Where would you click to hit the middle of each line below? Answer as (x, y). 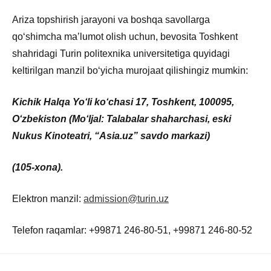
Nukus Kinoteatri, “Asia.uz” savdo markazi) (111, 135)
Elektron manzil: (48, 198)
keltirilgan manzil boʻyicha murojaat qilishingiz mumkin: (130, 70)
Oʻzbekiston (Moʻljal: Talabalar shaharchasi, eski (122, 119)
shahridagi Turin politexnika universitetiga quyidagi (121, 53)
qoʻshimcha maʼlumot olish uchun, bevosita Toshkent (125, 36)
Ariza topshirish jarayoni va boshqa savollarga (111, 19)
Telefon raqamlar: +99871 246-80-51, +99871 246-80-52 (132, 230)
